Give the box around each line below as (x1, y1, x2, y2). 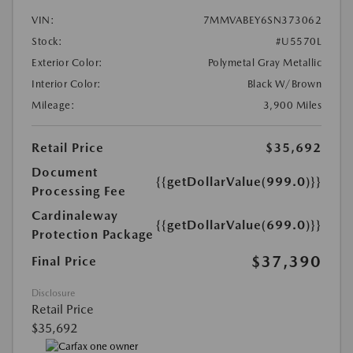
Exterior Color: (32, 57, 103, 69)
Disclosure (32, 288, 75, 299)
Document (32, 165, 98, 180)
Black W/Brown (247, 78, 321, 91)
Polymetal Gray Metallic (207, 57, 321, 69)
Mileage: (32, 99, 75, 112)
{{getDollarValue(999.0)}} (156, 174, 321, 190)
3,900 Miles (262, 99, 321, 112)
